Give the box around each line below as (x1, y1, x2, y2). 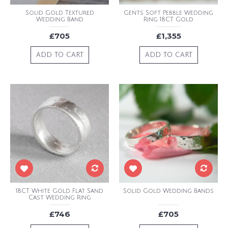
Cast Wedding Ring (28, 194, 91, 201)
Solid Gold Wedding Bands (123, 188, 214, 194)
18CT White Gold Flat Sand (16, 188, 103, 194)
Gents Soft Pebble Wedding (124, 10, 213, 16)
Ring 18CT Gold (144, 16, 193, 23)
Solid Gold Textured (25, 10, 94, 16)
